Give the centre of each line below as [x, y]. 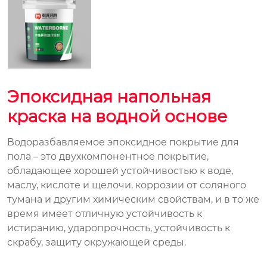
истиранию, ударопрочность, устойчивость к [119, 228]
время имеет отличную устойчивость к [105, 213]
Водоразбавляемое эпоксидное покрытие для [123, 142]
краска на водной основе [117, 116]
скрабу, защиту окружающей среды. [97, 242]
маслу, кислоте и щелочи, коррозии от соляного [127, 185]
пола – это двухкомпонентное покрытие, [108, 156]
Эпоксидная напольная [109, 96]
